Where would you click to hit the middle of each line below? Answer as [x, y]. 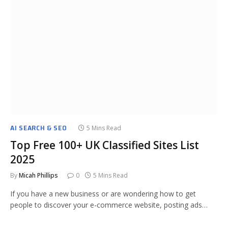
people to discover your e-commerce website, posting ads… [109, 205]
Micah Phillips [38, 175]
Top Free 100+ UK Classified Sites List [105, 145]
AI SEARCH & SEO [39, 128]
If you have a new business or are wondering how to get [103, 194]
